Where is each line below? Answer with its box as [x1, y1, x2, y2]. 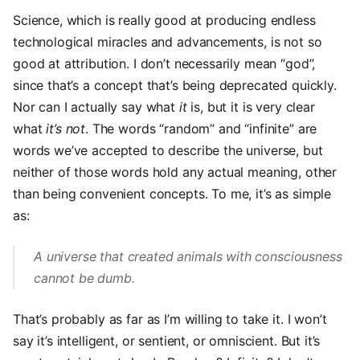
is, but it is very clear [186, 99, 315, 115]
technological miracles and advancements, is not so [13, 34, 322, 50]
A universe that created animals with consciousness [34, 248, 342, 264]
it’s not [46, 121, 86, 137]
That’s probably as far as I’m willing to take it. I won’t [13, 311, 327, 327]
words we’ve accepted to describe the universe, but [13, 142, 323, 158]
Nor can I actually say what [13, 99, 179, 115]
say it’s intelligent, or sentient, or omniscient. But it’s [13, 333, 321, 349]
